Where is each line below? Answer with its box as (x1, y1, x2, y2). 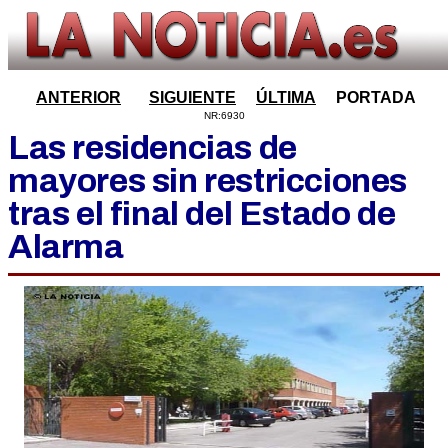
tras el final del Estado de (8, 195, 396, 232)
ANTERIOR (36, 89, 121, 106)
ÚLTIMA (256, 89, 316, 106)
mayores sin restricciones (8, 162, 408, 199)
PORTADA (336, 89, 416, 106)
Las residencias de (8, 129, 297, 166)
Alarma (8, 228, 124, 265)
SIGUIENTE (149, 89, 236, 106)
